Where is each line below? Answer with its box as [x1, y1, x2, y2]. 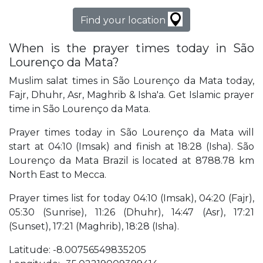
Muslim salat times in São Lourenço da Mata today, [9, 75, 254, 87]
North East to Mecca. [9, 169, 106, 181]
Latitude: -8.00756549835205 [9, 244, 146, 256]
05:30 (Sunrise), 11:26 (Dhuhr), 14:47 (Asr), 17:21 [9, 207, 254, 218]
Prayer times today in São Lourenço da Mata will [9, 127, 254, 139]
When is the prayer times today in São [9, 41, 254, 56]
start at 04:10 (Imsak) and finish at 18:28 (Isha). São [9, 141, 254, 153]
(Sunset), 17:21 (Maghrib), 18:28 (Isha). [9, 221, 179, 232]
